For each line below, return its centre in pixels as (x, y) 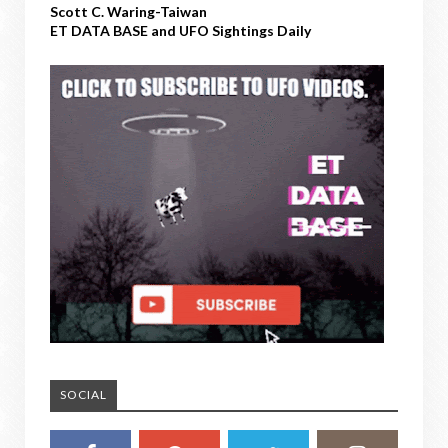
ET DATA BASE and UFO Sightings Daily (180, 30)
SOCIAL (83, 394)
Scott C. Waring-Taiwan (128, 11)
